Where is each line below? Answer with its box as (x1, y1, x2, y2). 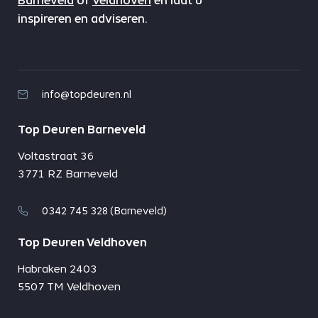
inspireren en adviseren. (17, 12, 148, 26)
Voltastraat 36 (17, 150, 94, 163)
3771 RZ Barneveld (17, 168, 118, 180)
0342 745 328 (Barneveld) (41, 205, 167, 217)
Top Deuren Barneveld (17, 123, 146, 137)
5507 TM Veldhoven (17, 280, 121, 293)
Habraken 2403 (17, 263, 97, 275)
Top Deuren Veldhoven (17, 236, 147, 250)
